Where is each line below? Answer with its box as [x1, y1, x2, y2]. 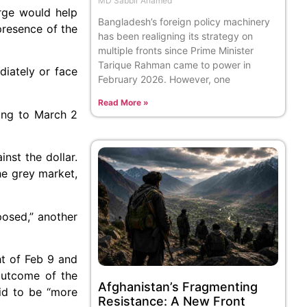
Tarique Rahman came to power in [98, 58, 251, 71]
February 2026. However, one [98, 73, 231, 85]
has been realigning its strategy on [98, 29, 254, 42]
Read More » [98, 97, 149, 108]
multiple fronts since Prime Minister [98, 44, 254, 56]
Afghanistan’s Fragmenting [98, 279, 258, 294]
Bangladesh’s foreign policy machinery [98, 15, 271, 27]
